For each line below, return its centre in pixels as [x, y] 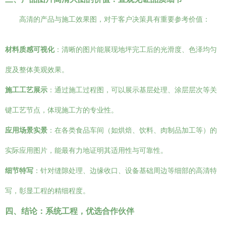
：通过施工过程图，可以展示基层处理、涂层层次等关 [132, 90]
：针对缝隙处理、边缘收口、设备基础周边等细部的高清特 [125, 171]
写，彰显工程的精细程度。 [47, 191]
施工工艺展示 [26, 90]
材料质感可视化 [30, 49]
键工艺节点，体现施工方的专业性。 [62, 110]
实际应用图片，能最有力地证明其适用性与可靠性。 [86, 150]
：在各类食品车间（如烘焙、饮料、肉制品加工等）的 [132, 130]
